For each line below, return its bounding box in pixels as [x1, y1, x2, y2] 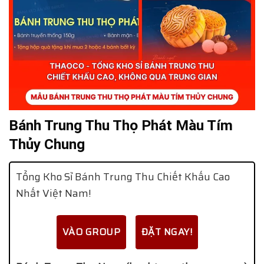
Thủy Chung [9, 136, 85, 153]
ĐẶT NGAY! [141, 225, 193, 240]
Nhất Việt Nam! [16, 185, 91, 202]
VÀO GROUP [62, 225, 120, 240]
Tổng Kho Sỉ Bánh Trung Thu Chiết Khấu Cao [16, 169, 230, 186]
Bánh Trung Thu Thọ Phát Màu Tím [9, 117, 233, 134]
